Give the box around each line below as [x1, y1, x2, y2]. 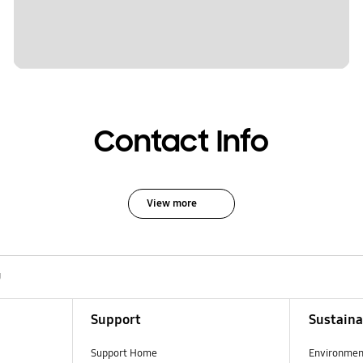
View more [146, 196, 197, 210]
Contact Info [94, 123, 269, 161]
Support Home [90, 346, 157, 360]
